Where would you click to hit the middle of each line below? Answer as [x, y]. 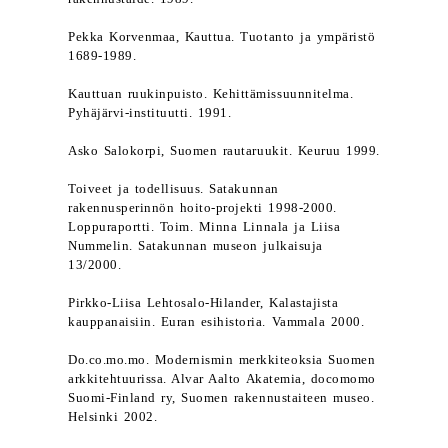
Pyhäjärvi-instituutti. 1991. [150, 113]
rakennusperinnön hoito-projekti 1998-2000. [202, 208]
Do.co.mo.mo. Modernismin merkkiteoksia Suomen [222, 360]
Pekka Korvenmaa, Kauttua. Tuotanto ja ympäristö [222, 37]
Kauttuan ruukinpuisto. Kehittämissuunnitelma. [211, 94]
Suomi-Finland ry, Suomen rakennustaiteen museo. [221, 398]
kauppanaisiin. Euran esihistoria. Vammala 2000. [216, 322]
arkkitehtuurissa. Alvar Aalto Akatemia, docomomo [222, 379]
